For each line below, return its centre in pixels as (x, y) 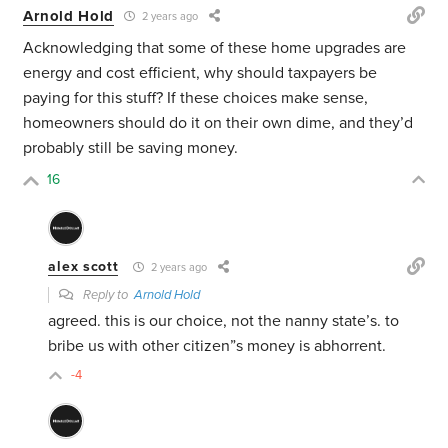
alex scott (83, 267)
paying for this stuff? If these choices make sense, (196, 98)
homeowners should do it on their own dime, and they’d (218, 123)
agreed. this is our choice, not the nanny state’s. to (224, 321)
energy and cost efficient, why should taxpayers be (200, 73)
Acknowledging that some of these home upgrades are (215, 48)
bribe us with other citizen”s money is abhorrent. (217, 346)
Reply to (107, 295)
